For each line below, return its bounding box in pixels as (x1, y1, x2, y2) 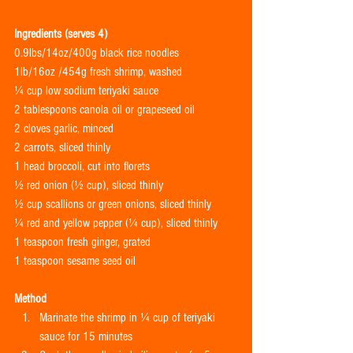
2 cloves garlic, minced (14, 121, 113, 136)
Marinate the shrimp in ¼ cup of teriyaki (39, 310, 218, 325)
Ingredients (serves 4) (14, 26, 107, 41)
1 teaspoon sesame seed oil (14, 253, 136, 268)
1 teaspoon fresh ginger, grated (14, 234, 150, 249)
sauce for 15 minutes (39, 329, 139, 344)
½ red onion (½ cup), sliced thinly (14, 177, 163, 192)
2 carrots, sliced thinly (14, 139, 110, 154)
